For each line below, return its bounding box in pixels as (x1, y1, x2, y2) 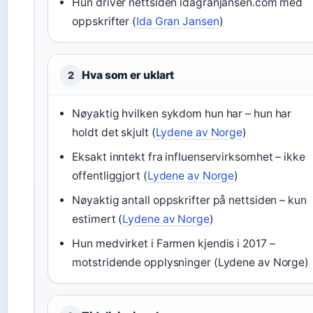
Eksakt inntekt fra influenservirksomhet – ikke (72, 150, 305, 163)
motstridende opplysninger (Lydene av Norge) (72, 256, 310, 269)
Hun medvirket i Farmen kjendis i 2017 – (72, 237, 275, 250)
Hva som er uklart (82, 68, 175, 82)
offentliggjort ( (72, 169, 147, 182)
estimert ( (72, 212, 123, 226)
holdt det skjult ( (72, 126, 156, 139)
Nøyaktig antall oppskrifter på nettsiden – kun (72, 194, 307, 207)
